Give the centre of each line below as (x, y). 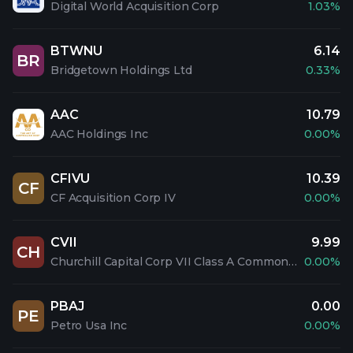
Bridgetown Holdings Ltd (121, 70)
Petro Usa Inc (89, 325)
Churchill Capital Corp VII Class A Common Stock (293, 262)
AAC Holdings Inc (99, 134)
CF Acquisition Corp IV (113, 198)
